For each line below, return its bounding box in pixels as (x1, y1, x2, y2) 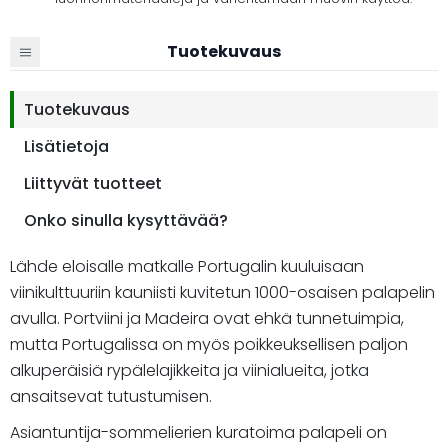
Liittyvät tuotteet (24, 171, 162, 195)
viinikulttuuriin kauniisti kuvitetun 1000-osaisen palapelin (10, 280, 435, 304)
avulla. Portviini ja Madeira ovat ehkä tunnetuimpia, (10, 306, 404, 330)
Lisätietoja (24, 134, 109, 158)
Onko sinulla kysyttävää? (24, 208, 228, 232)
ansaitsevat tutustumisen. (10, 384, 212, 408)
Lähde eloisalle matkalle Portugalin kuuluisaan (10, 254, 364, 278)
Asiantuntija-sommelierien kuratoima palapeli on (10, 420, 387, 444)
